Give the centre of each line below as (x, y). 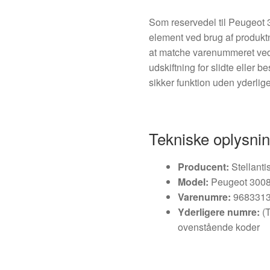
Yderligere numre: (219, 212)
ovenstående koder (219, 227)
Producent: (204, 166)
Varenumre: (205, 196)
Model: (193, 181)
